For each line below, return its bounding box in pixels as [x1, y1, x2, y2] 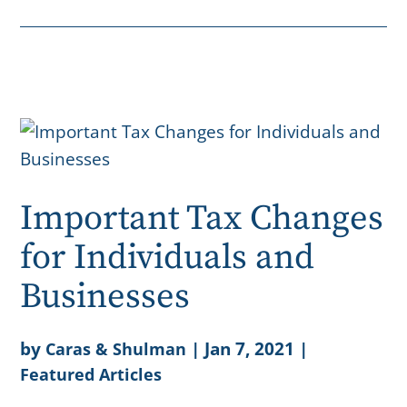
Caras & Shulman [45, 337, 187, 360]
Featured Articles [20, 362, 163, 385]
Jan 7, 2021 [204, 335, 295, 361]
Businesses [20, 274, 191, 319]
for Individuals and [20, 235, 315, 280]
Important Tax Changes [20, 196, 384, 241]
